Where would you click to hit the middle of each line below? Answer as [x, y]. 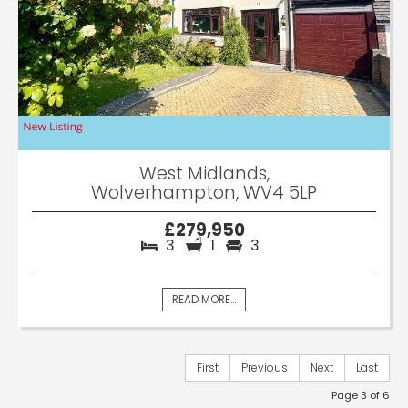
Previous [265, 367]
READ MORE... [204, 299]
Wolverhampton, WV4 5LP [204, 192]
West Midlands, [204, 173]
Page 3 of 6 [361, 395]
